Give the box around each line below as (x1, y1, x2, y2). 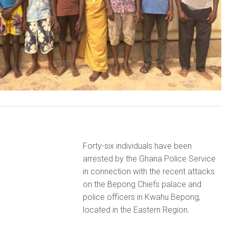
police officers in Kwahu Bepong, (82, 192, 200, 202)
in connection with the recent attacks (82, 166, 215, 176)
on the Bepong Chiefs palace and (82, 179, 201, 189)
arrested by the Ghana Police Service (82, 153, 216, 164)
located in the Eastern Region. (82, 204, 190, 215)
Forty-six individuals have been (82, 141, 192, 151)
